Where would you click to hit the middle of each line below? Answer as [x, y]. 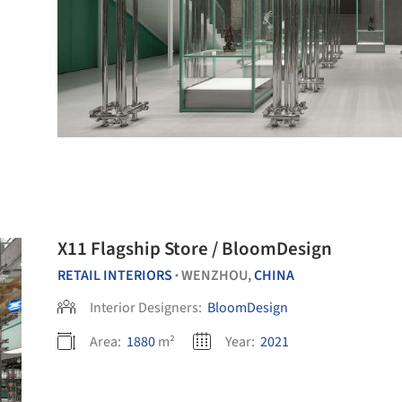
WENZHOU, [218, 275]
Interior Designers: [147, 308]
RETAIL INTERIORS [115, 275]
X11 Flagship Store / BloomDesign [195, 249]
